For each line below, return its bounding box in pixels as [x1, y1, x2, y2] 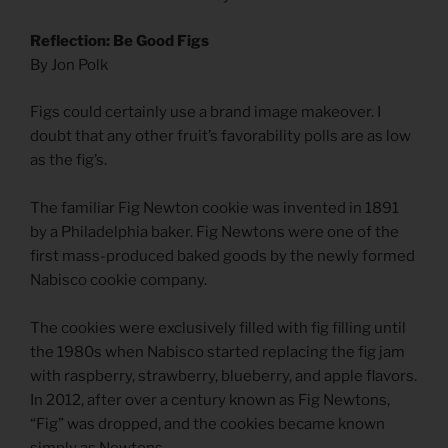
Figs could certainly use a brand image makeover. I [30, 102, 381, 121]
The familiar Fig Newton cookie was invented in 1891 [30, 198, 399, 217]
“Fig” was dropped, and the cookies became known [30, 414, 385, 433]
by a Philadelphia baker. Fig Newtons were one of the [30, 222, 399, 241]
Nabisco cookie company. [30, 270, 207, 289]
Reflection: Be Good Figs [30, 32, 209, 51]
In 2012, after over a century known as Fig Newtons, [30, 390, 390, 409]
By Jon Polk [30, 56, 108, 75]
